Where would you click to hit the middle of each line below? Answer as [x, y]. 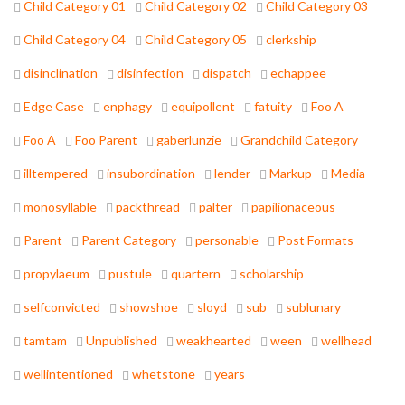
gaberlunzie [189, 140]
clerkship [291, 40]
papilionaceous [293, 207]
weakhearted [214, 341]
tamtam [45, 341]
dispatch [227, 73]
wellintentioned [68, 374]
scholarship [272, 274]
